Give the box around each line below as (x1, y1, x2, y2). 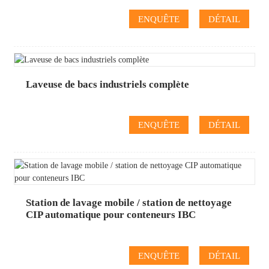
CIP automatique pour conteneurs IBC (25, 209, 196, 221)
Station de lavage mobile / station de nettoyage (25, 197, 232, 209)
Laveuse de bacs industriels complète (25, 78, 189, 90)
